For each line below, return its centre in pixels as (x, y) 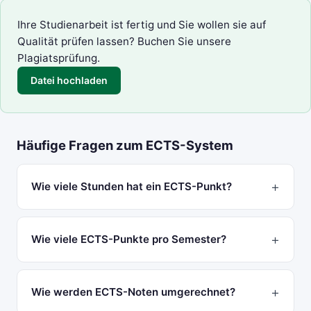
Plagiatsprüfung (57, 58)
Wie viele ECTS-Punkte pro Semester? (129, 239)
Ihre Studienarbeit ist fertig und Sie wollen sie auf (142, 25)
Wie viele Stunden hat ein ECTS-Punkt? (132, 187)
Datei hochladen (69, 81)
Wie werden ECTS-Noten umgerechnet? (133, 292)
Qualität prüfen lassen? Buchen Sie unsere (124, 42)
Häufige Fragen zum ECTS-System (125, 145)
